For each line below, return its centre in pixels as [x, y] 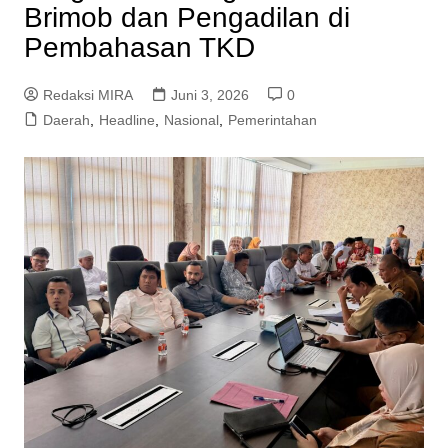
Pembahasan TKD [143, 47]
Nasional [191, 119]
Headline [126, 119]
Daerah [66, 119]
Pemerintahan [272, 119]
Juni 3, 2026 [209, 94]
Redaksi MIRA [87, 94]
